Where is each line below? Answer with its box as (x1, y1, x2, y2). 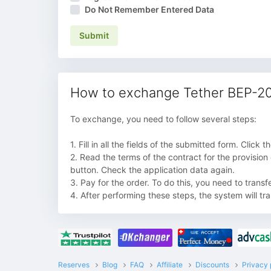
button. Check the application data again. (70, 164, 235, 175)
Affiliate (157, 260, 183, 269)
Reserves (58, 260, 90, 269)
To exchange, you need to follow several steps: (70, 113, 256, 124)
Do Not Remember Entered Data (85, 4, 214, 15)
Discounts (195, 260, 229, 269)
